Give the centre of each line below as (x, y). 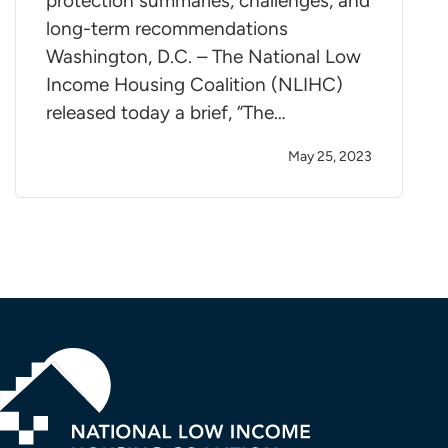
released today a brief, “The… (166, 112)
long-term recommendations (167, 28)
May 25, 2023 (330, 156)
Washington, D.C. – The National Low (203, 56)
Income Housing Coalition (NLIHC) (194, 84)
